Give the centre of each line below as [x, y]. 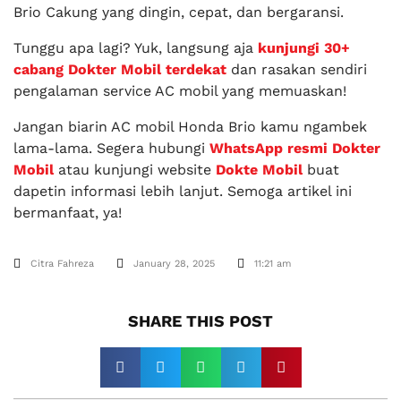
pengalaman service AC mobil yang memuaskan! [180, 91]
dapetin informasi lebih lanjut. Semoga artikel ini [183, 192]
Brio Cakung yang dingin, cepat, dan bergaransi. [179, 13]
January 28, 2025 [174, 264]
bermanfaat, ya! [68, 213]
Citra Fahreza [62, 264]
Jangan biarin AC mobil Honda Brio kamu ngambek [190, 127]
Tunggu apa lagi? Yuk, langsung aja [133, 48]
